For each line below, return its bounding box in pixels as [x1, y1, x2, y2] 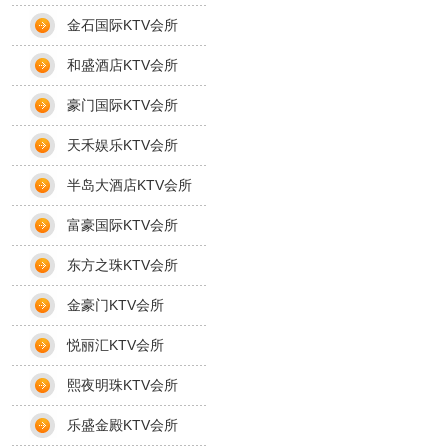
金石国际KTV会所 [67, 17, 178, 33]
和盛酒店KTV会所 [67, 57, 178, 73]
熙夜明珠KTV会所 [67, 377, 178, 393]
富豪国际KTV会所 [67, 217, 178, 233]
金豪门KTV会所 [67, 297, 164, 313]
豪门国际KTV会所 [67, 97, 178, 113]
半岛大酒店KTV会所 [67, 177, 192, 193]
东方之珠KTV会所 [67, 257, 178, 273]
